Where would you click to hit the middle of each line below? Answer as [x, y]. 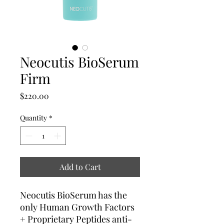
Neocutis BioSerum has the [73, 195]
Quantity [33, 117]
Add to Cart [80, 166]
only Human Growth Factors [77, 207]
